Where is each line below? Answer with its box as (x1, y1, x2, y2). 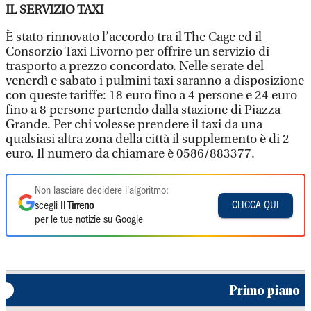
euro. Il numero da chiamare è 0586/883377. (6, 146, 255, 161)
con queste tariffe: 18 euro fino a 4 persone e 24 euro (6, 88, 297, 103)
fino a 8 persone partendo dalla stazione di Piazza (6, 103, 280, 117)
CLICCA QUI (232, 200, 279, 210)
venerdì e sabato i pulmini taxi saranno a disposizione (6, 74, 304, 88)
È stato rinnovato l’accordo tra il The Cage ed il (6, 30, 262, 44)
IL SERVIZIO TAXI (6, 3, 103, 17)
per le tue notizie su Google (35, 215, 143, 225)
